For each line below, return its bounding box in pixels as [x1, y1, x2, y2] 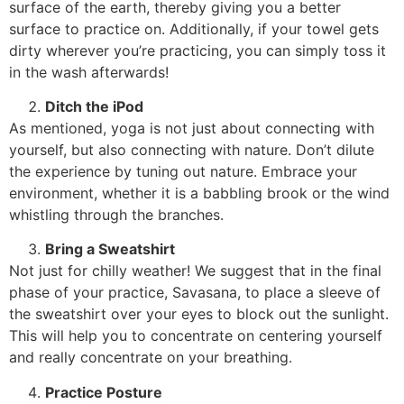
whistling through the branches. [9, 205, 224, 224]
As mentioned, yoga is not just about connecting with [9, 118, 374, 137]
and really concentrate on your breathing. [9, 348, 292, 367]
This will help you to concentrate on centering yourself [9, 326, 382, 345]
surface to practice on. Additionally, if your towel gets [9, 19, 379, 38]
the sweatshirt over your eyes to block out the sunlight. [9, 305, 389, 324]
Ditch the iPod [45, 96, 143, 115]
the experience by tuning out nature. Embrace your [9, 161, 357, 180]
